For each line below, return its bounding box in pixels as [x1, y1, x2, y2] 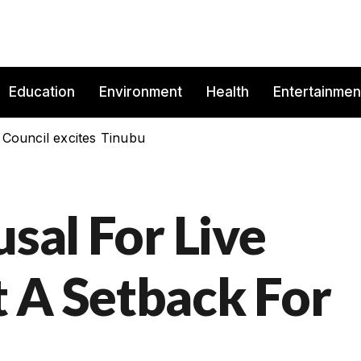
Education [9, 84, 75, 101]
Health [206, 84, 249, 101]
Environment [99, 84, 182, 101]
